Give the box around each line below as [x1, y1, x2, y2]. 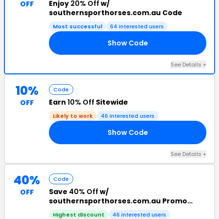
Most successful [53, 22, 102, 30]
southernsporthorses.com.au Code [49, 8, 182, 18]
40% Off [69, 187, 98, 197]
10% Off [67, 97, 94, 107]
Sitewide [94, 97, 128, 107]
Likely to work [53, 112, 93, 120]
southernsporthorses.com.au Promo [49, 196, 187, 206]
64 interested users [110, 22, 164, 30]
